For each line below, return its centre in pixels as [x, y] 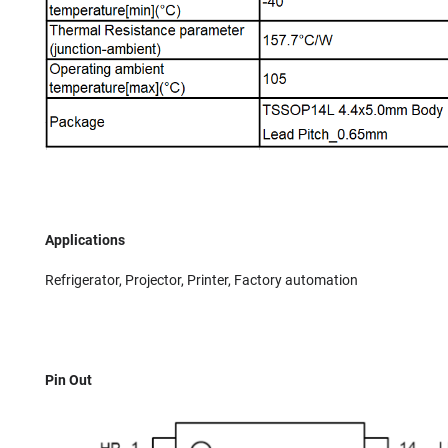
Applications [85, 239]
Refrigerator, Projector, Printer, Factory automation [201, 279]
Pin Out [68, 379]
